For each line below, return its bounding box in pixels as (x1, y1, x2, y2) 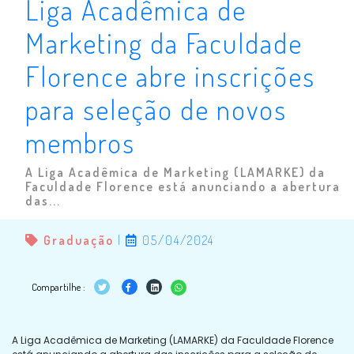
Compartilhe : (32, 280, 88, 293)
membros (25, 124, 135, 160)
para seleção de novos (25, 91, 287, 126)
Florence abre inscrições (25, 58, 315, 93)
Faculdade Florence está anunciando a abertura (25, 178, 341, 194)
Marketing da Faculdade (25, 24, 303, 60)
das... (25, 192, 61, 209)
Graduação (40, 232, 118, 248)
